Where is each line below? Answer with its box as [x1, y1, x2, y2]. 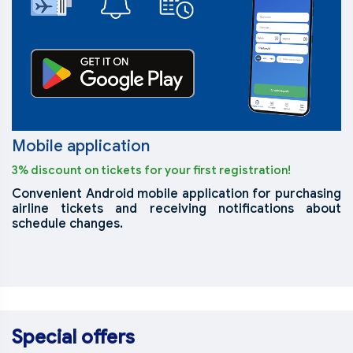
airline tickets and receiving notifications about [12, 201, 341, 217]
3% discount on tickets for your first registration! [12, 163, 291, 178]
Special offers [12, 325, 135, 350]
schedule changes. [12, 216, 123, 232]
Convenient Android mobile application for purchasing [12, 186, 341, 203]
